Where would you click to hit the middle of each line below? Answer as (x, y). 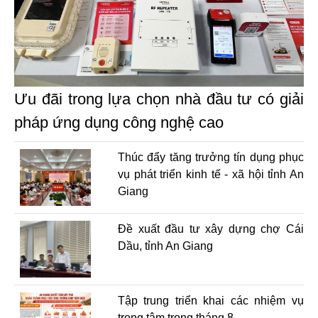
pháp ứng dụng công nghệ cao (119, 122)
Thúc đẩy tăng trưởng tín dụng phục (210, 157)
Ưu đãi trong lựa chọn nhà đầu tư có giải (159, 99)
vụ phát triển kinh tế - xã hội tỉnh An (210, 174)
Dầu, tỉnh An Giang (165, 246)
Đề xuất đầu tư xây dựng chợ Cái (210, 229)
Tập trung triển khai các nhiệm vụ (210, 300)
